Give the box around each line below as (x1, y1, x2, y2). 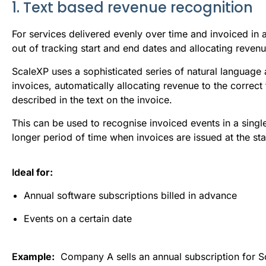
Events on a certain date (24, 212, 132, 224)
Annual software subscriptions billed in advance (24, 189, 237, 201)
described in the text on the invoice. (12, 93, 178, 106)
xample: (18, 250, 55, 262)
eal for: (20, 166, 53, 178)
